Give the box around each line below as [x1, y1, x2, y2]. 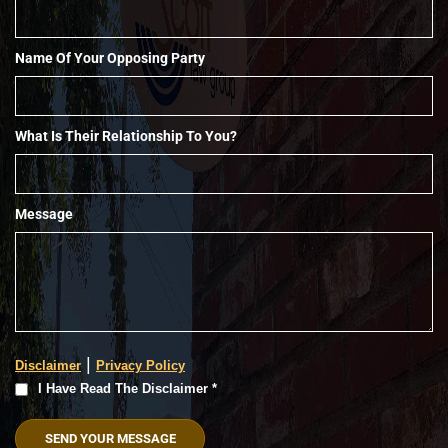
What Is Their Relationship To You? [15, 127, 237, 144]
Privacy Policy [96, 357, 185, 373]
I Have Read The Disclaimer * [38, 381, 217, 397]
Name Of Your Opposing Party [15, 49, 205, 66]
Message [15, 205, 73, 222]
